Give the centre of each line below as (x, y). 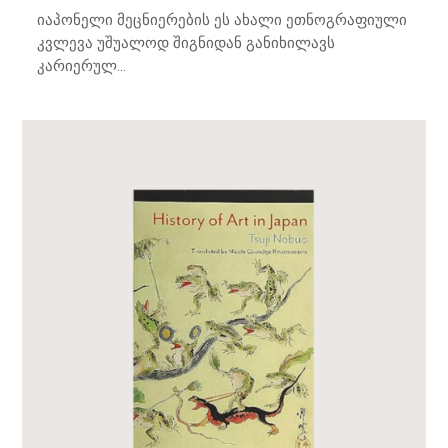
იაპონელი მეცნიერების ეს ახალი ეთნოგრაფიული (222, 19)
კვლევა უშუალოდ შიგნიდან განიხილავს (186, 42)
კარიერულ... (82, 65)
